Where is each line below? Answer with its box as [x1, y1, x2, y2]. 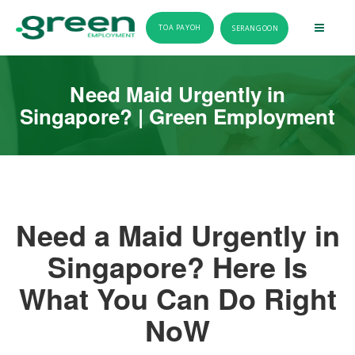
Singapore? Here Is [48, 246, 307, 287]
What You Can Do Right [18, 277, 337, 319]
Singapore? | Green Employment [20, 101, 335, 131]
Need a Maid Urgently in [15, 214, 340, 255]
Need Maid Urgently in [70, 79, 285, 109]
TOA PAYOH [158, 22, 201, 32]
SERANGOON [232, 23, 279, 33]
